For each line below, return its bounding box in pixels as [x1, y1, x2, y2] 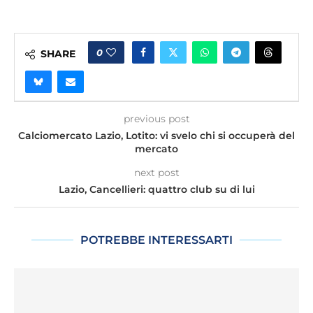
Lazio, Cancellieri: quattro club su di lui [58, 183, 255, 196]
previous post [123, 112, 190, 126]
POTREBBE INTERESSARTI [80, 233, 233, 247]
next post [133, 166, 180, 180]
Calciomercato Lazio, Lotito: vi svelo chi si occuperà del [18, 129, 295, 143]
